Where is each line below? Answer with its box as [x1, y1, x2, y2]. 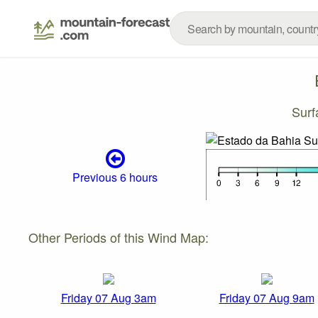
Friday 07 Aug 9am [219, 290, 314, 307]
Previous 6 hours [72, 169, 158, 186]
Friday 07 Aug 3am [60, 290, 156, 307]
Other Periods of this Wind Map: [28, 227, 209, 246]
